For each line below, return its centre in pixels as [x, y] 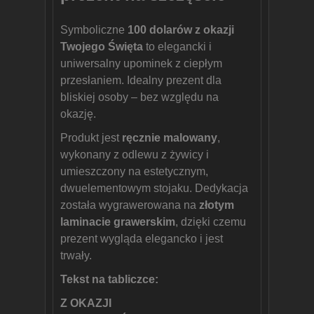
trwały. [76, 255]
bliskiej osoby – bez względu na [139, 97]
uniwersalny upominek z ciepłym [141, 63]
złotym [217, 205]
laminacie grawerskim [118, 222]
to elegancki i [177, 47]
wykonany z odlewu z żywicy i [135, 155]
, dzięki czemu [211, 222]
